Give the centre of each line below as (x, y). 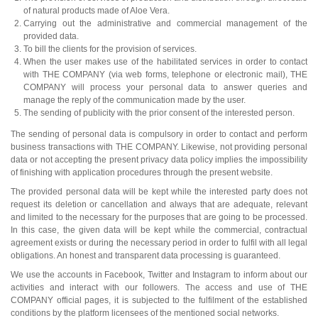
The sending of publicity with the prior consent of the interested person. (159, 113)
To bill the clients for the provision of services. (110, 49)
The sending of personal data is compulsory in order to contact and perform (159, 134)
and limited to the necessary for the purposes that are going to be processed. (159, 217)
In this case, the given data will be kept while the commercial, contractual (159, 230)
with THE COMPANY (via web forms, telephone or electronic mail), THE (165, 74)
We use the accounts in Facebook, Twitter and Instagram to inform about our (159, 274)
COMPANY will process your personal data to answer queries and (165, 87)
